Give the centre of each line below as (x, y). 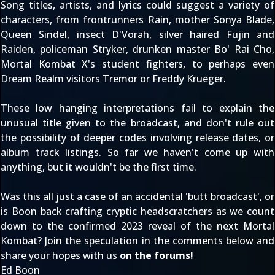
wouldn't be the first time (134, 167)
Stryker (109, 49)
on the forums (155, 255)
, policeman (63, 49)
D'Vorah (131, 34)
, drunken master (170, 49)
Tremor (120, 79)
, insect (90, 34)
